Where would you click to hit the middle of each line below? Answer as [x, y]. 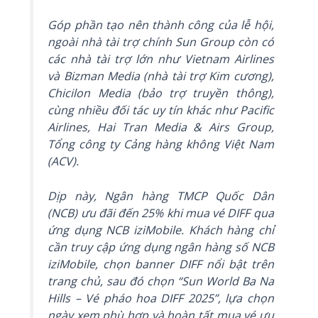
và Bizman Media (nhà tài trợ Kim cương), [161, 76]
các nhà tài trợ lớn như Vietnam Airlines [161, 59]
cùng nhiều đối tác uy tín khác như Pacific [161, 110]
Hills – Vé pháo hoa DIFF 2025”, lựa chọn [161, 298]
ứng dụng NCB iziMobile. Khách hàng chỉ [161, 230]
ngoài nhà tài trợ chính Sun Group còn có [161, 42]
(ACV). [64, 161]
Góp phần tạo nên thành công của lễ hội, [161, 24]
